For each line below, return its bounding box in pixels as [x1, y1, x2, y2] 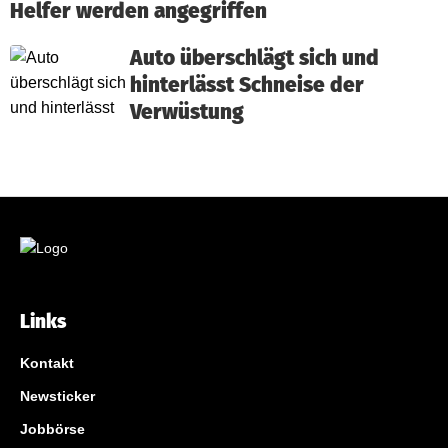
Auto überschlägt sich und [130, 45, 379, 71]
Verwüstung [130, 99, 244, 125]
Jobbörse [20, 420, 85, 437]
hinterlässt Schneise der [130, 72, 364, 98]
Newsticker [20, 387, 95, 404]
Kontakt [20, 354, 74, 371]
